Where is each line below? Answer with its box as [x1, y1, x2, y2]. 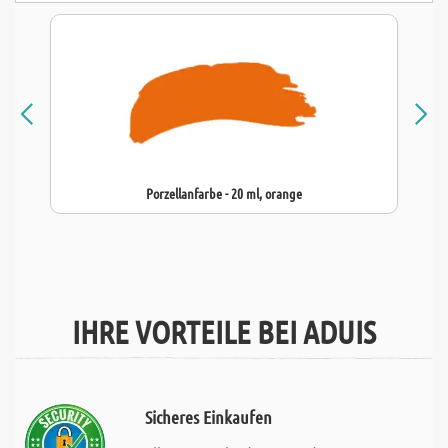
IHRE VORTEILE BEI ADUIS [72, 312, 376, 351]
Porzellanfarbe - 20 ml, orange [146, 184, 302, 202]
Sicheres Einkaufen [144, 406, 272, 428]
